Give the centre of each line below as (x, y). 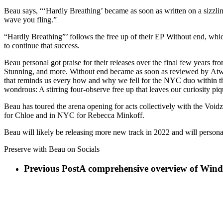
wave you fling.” (30, 20)
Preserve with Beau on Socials (52, 149)
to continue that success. (42, 46)
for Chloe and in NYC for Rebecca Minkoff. (74, 115)
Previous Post (52, 168)
